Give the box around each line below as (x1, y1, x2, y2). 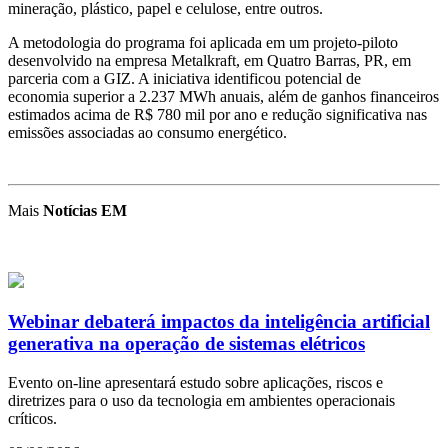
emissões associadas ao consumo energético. (8, 124, 287, 142)
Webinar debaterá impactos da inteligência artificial (8, 311, 430, 333)
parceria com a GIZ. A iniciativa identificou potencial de (8, 70, 361, 88)
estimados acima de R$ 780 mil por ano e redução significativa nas (8, 106, 427, 124)
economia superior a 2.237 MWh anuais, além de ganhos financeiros (8, 88, 439, 106)
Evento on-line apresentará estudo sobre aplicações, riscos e (8, 373, 383, 391)
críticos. (8, 409, 57, 427)
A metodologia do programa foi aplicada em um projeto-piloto (8, 34, 398, 52)
